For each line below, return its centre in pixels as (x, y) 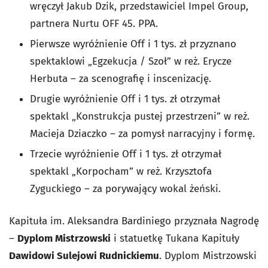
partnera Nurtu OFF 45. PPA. (94, 24)
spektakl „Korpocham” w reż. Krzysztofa (121, 172)
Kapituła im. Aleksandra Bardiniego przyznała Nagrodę (134, 221)
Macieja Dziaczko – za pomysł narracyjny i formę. (142, 134)
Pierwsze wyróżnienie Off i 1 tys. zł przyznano (133, 44)
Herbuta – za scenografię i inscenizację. (121, 79)
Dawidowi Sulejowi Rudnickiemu (84, 256)
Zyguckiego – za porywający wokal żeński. (125, 189)
